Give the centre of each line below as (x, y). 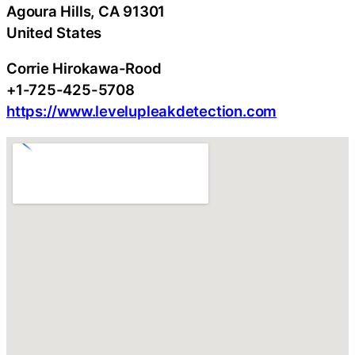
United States (54, 32)
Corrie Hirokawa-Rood (84, 69)
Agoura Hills (49, 11)
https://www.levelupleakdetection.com (142, 111)
